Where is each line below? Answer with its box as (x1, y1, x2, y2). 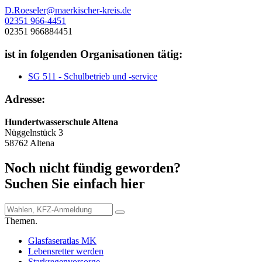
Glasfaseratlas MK (28, 235, 96, 246)
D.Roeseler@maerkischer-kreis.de (5, 5, 131, 15)
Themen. (5, 215, 37, 226)
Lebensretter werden (28, 246, 104, 256)
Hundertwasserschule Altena (5, 116, 118, 127)
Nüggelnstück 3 (5, 127, 63, 137)
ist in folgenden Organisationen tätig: (5, 47, 182, 60)
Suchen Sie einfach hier (5, 175, 145, 191)
